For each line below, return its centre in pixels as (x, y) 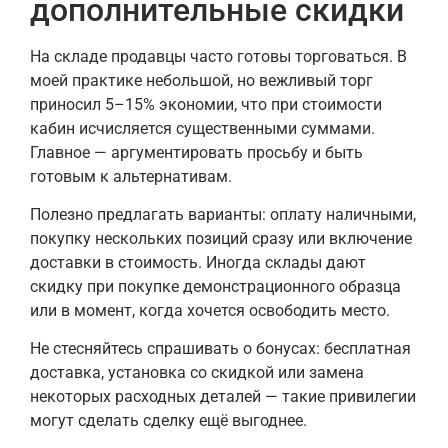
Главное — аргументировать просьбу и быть (196, 152)
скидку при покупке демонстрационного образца (215, 287)
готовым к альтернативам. (131, 176)
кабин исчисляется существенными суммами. (202, 128)
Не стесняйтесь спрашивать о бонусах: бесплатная (220, 349)
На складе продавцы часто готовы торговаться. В (218, 56)
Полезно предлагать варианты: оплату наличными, (223, 215)
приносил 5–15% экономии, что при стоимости (206, 104)
